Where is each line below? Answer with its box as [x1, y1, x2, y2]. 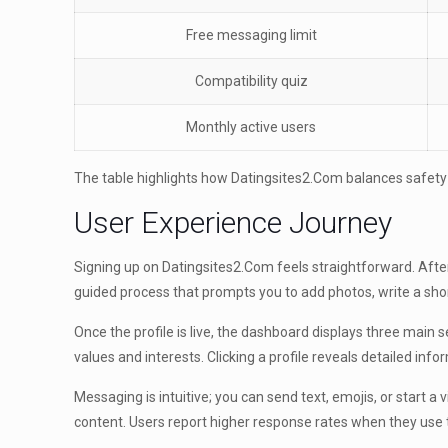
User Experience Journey [74, 205, 393, 240]
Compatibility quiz [194, 73, 308, 89]
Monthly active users [186, 119, 317, 135]
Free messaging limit [185, 27, 317, 43]
